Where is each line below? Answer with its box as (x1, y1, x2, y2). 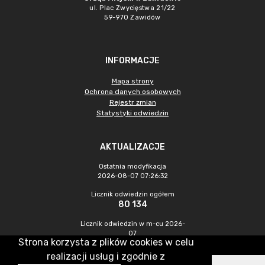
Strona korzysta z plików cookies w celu (18, 237, 194, 248)
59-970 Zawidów (104, 14, 161, 21)
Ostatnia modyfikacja (99, 163, 166, 170)
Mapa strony (111, 77, 154, 85)
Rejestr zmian (109, 98, 156, 106)
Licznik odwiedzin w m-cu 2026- (80, 220, 185, 228)
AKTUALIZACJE (100, 142, 165, 152)
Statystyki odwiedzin (96, 109, 169, 117)
